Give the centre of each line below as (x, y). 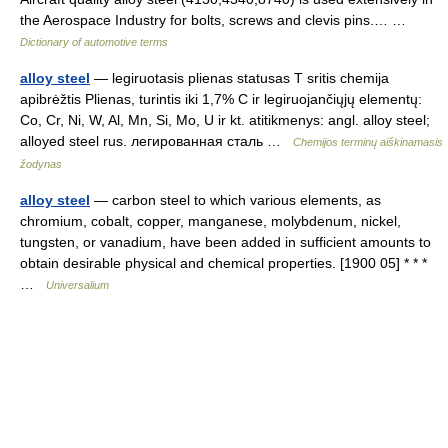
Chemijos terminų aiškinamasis (368, 142)
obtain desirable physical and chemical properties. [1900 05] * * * (223, 263)
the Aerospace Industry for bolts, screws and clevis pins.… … (217, 20)
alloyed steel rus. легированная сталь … (156, 141)
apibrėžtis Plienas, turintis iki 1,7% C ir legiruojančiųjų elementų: (221, 99)
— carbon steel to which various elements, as (235, 200)
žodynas (41, 164)
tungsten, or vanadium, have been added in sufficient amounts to (225, 242)
